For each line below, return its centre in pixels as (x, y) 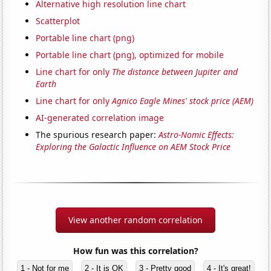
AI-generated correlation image (100, 117)
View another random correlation (135, 220)
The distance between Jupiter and (175, 71)
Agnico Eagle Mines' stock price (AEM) (183, 100)
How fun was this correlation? (135, 250)
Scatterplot (58, 21)
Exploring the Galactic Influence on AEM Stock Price (133, 146)
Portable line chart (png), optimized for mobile (130, 54)
